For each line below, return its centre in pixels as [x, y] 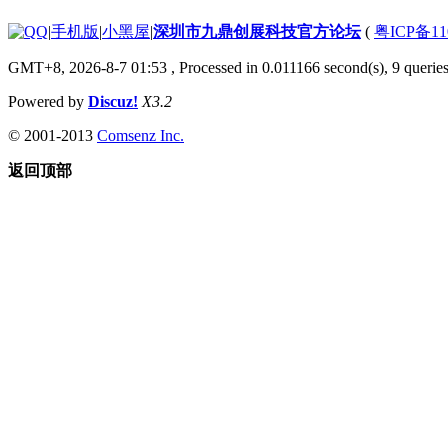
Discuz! [113, 101]
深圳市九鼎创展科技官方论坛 [257, 31]
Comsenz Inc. [140, 135]
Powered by [48, 101]
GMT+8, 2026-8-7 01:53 [87, 67]
